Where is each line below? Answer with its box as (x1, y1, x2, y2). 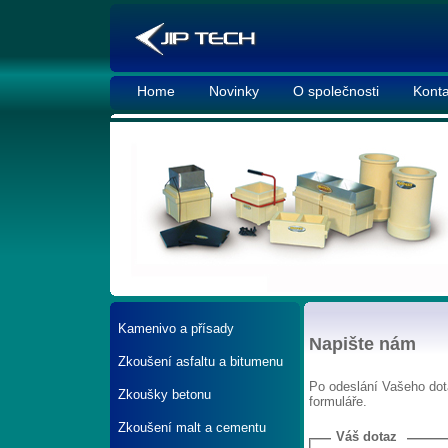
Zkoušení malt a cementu (118, 420, 266, 435)
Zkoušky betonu (118, 387, 211, 402)
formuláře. (309, 394, 367, 409)
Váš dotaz (336, 429, 397, 444)
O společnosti (293, 83, 379, 99)
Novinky (209, 83, 259, 99)
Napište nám (309, 334, 416, 354)
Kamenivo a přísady (118, 321, 234, 336)
